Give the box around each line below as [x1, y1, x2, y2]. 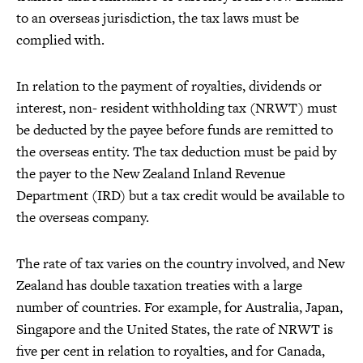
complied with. [16, 30, 105, 50]
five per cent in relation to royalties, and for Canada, [16, 341, 325, 361]
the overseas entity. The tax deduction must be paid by [16, 142, 336, 162]
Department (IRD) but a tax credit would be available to [16, 186, 344, 206]
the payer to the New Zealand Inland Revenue [16, 164, 285, 184]
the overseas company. [16, 207, 149, 228]
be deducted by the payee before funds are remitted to [16, 120, 333, 140]
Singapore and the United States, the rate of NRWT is [16, 319, 333, 340]
